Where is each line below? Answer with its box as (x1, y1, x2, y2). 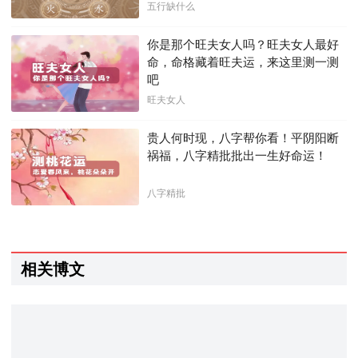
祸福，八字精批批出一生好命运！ (147, 147, 327, 163)
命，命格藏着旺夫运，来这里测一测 (147, 54, 339, 70)
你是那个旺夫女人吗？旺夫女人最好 (147, 36, 339, 52)
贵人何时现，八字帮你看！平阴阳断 (147, 129, 339, 145)
